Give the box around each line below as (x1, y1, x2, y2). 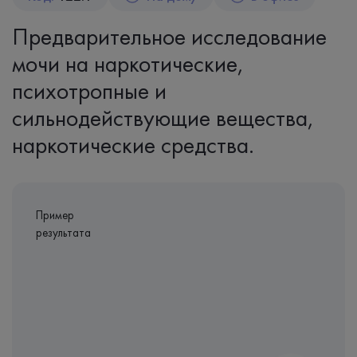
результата (36, 225, 91, 241)
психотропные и (12, 76, 167, 106)
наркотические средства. (12, 130, 254, 160)
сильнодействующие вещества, (12, 103, 314, 133)
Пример (36, 207, 74, 223)
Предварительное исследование (12, 22, 327, 52)
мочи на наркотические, (12, 49, 244, 79)
